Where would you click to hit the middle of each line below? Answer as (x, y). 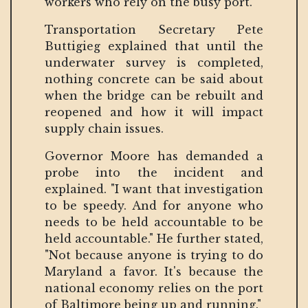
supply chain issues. (106, 128)
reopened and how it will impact (154, 112)
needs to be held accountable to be (154, 222)
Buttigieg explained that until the (154, 46)
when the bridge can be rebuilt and (154, 95)
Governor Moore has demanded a (154, 156)
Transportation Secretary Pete (154, 29)
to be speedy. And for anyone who (154, 205)
